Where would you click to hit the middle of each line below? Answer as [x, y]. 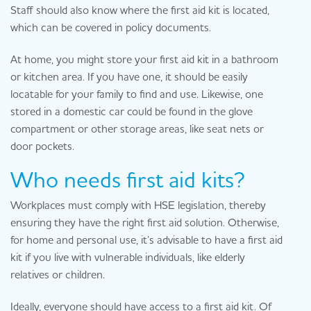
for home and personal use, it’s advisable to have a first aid [146, 240]
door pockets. [42, 145]
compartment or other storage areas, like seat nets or [137, 128]
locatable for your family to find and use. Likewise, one [137, 93]
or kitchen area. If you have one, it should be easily [129, 76]
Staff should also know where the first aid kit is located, [140, 9]
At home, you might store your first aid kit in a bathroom [144, 59]
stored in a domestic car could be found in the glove [132, 111]
